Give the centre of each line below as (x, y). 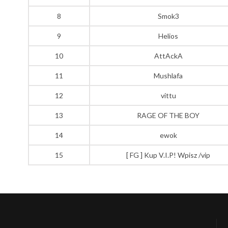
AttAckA (168, 55)
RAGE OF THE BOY (168, 115)
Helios (168, 36)
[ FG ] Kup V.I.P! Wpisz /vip (168, 155)
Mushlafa (168, 75)
